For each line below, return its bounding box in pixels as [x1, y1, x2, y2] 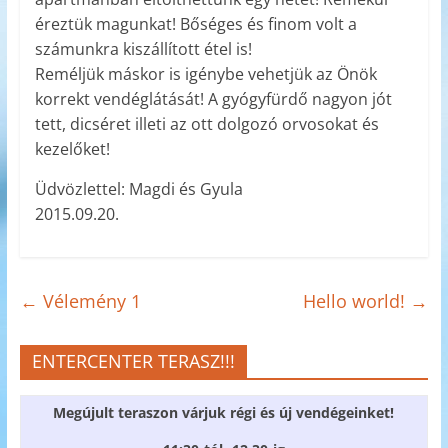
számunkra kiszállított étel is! [34, 38, 252, 61]
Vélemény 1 [37, 289, 141, 314]
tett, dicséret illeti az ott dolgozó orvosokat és [34, 113, 379, 136]
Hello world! [303, 289, 411, 314]
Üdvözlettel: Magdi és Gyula [34, 178, 243, 201]
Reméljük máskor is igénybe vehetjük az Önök [34, 63, 377, 86]
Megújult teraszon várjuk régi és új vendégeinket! [53, 403, 395, 423]
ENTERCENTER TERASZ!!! [31, 349, 235, 374]
